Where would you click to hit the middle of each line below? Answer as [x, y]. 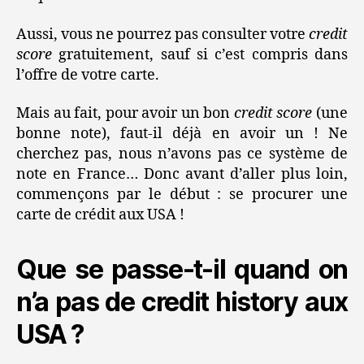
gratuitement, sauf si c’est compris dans [200, 54]
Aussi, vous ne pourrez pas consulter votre [162, 34]
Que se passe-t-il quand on [182, 270]
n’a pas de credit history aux [182, 302]
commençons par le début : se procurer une [182, 195]
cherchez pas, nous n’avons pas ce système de [182, 154]
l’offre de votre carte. [88, 75]
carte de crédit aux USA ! [100, 215]
